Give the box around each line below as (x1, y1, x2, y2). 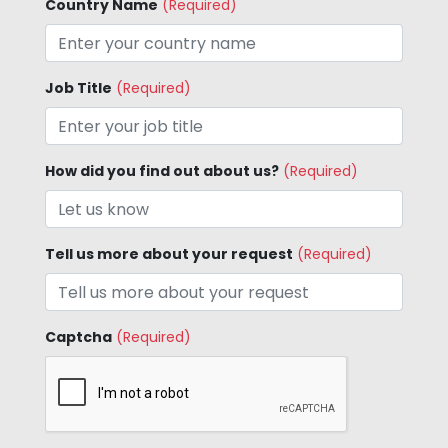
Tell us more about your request (45, 244, 293, 264)
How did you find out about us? (45, 161, 279, 181)
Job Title (45, 78, 112, 98)
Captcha (45, 327, 112, 347)
